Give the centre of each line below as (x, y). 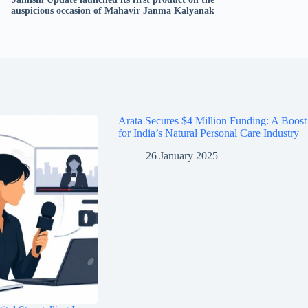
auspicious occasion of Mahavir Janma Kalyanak (113, 11)
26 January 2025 (181, 156)
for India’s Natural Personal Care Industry (208, 133)
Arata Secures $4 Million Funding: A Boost (212, 121)
